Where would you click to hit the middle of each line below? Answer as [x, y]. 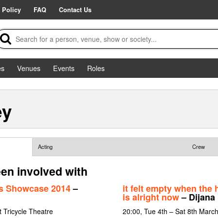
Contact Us [75, 10]
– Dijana [197, 197]
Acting [45, 147]
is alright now [151, 197]
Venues [29, 68]
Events [64, 68]
